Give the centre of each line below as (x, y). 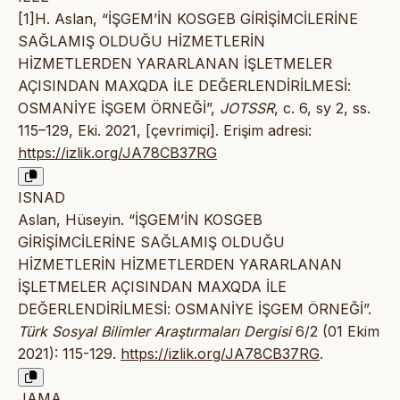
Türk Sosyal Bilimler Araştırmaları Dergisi (154, 331)
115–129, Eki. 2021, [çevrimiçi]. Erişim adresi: (165, 130)
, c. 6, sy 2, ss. (322, 108)
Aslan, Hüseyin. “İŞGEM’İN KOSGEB (140, 219)
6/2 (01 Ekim (335, 331)
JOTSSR (247, 108)
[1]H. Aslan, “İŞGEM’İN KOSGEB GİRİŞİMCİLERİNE (188, 18)
